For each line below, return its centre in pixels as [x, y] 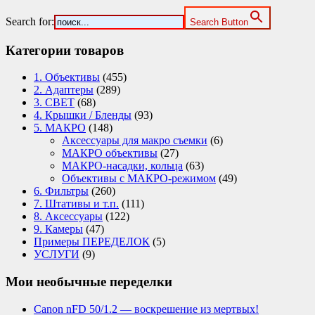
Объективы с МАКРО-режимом [139, 179]
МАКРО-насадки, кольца [122, 166]
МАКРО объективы [110, 153]
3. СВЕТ [54, 103]
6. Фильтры [61, 191]
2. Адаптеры [64, 90]
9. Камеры [58, 229]
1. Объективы [67, 77]
